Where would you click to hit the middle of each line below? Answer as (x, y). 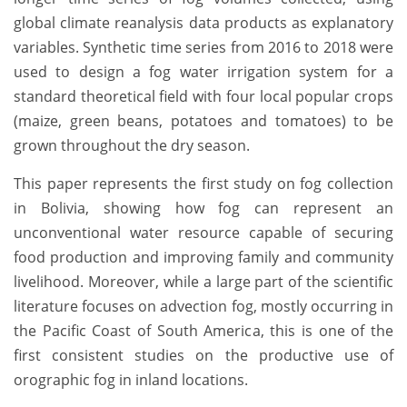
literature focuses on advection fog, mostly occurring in (203, 307)
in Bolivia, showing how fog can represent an (203, 208)
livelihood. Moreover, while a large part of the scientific (203, 282)
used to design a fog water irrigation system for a (203, 72)
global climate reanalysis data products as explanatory (203, 23)
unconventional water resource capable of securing (203, 233)
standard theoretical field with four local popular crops (203, 97)
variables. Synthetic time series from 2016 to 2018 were (203, 48)
